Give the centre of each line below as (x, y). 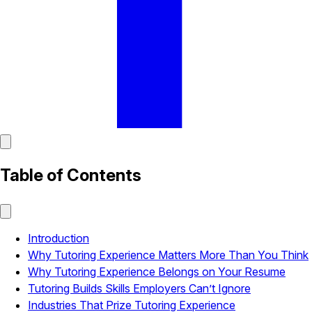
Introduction (58, 238)
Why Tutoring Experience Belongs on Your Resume (157, 271)
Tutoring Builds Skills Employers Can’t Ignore (139, 288)
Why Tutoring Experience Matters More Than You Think (168, 255)
